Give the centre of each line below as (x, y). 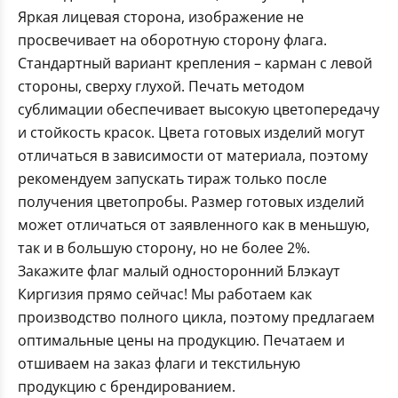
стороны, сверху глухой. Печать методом (161, 87)
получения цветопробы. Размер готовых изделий (191, 202)
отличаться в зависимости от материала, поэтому (193, 156)
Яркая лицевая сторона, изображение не (161, 17)
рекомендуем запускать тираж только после (172, 179)
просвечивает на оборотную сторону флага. (172, 40)
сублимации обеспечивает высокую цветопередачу (199, 110)
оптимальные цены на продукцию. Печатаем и (181, 341)
